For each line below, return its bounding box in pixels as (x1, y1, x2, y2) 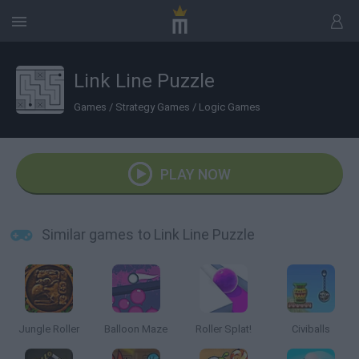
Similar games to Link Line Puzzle (42, 226, 255, 243)
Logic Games (199, 100, 260, 113)
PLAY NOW (160, 166, 231, 183)
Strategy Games (115, 100, 190, 113)
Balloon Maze (104, 323, 167, 335)
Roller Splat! (195, 323, 252, 335)
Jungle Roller (18, 323, 79, 335)
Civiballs (291, 323, 330, 335)
